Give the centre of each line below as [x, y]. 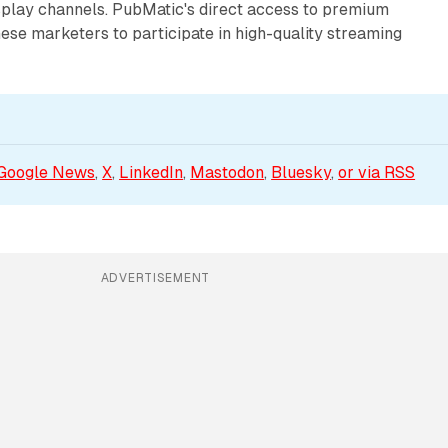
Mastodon [227, 172]
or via [361, 172]
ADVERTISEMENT [155, 277]
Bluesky [301, 172]
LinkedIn [151, 172]
